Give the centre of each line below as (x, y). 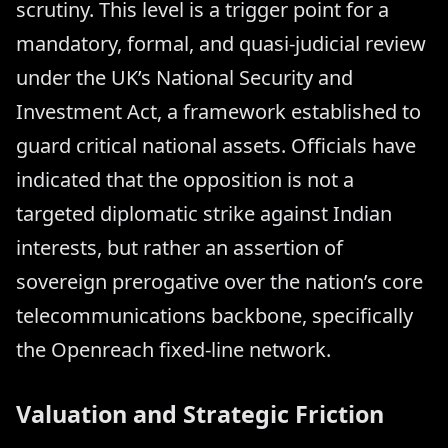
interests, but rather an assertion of (179, 247)
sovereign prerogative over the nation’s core (219, 281)
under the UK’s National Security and (184, 77)
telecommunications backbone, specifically (214, 315)
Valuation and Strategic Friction (200, 413)
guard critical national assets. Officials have (216, 145)
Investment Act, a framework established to (218, 111)
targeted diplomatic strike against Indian (204, 213)
